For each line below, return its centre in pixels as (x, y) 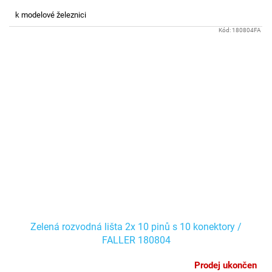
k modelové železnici (51, 15)
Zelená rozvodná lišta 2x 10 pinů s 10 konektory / (136, 227)
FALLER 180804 (136, 240)
